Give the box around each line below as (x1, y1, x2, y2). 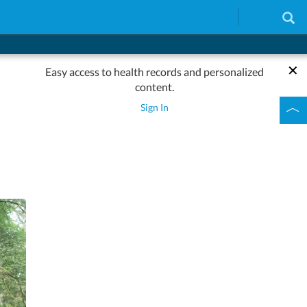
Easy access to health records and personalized (45, 65, 265, 78)
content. (135, 80, 175, 93)
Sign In (140, 101, 169, 113)
